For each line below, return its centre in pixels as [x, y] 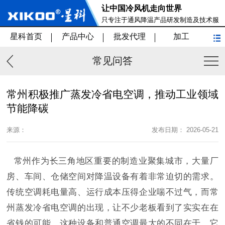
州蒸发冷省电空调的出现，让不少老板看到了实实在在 [113, 207]
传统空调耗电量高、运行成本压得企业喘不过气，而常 [113, 192]
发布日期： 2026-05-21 [185, 130]
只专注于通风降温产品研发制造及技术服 [160, 20]
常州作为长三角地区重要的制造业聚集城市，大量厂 [116, 161]
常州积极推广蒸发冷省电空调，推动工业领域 [113, 94]
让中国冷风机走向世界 [141, 9]
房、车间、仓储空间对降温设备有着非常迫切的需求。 [113, 176]
